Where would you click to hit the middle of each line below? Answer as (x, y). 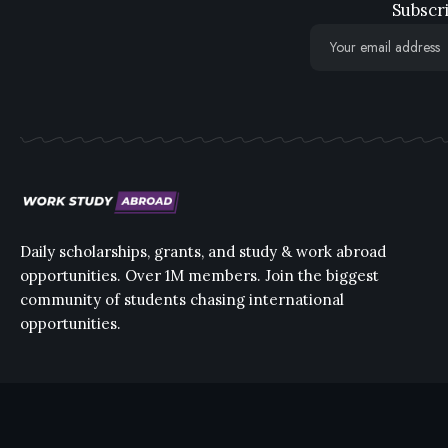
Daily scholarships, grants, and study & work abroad (203, 251)
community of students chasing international (182, 299)
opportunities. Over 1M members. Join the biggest (199, 275)
